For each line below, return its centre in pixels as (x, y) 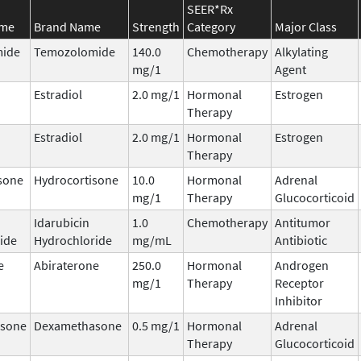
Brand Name (67, 26)
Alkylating (301, 51)
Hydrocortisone (76, 179)
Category (211, 26)
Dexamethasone (78, 325)
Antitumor (303, 222)
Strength (156, 26)
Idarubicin (62, 222)
